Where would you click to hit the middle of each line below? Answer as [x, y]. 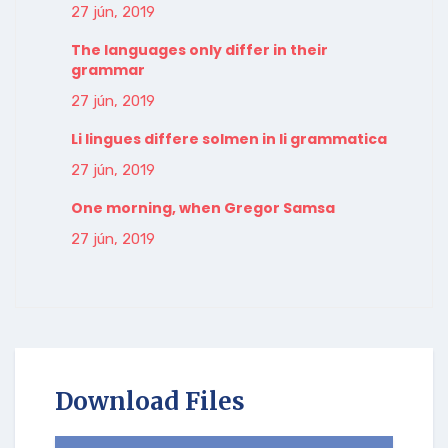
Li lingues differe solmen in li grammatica [229, 138]
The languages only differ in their [199, 49]
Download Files [150, 401]
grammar [108, 69]
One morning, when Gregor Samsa [203, 207]
